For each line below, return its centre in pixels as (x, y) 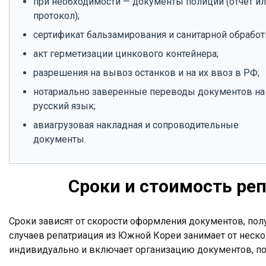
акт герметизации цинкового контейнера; (126, 54)
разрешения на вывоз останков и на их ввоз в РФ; (146, 73)
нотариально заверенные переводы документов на (149, 92)
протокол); (56, 16)
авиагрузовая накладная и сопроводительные (136, 125)
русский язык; (64, 106)
